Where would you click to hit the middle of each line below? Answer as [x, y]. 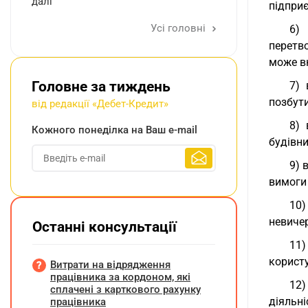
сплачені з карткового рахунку [125, 289]
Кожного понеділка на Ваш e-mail [114, 130]
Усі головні [179, 28]
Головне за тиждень [101, 87]
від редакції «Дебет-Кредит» [100, 104]
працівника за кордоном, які [120, 277]
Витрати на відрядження [110, 265]
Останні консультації [104, 227]
